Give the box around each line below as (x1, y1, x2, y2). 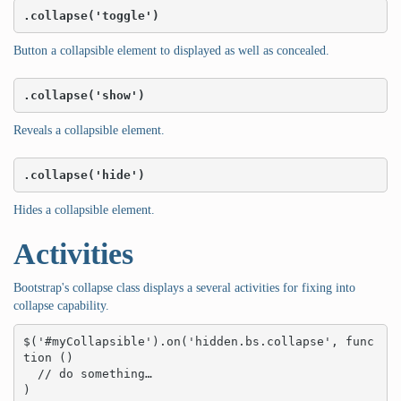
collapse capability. (13, 299, 109, 313)
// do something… (22, 366, 38, 380)
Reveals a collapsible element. (13, 124, 165, 138)
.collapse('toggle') (22, 8, 159, 22)
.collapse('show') (22, 88, 145, 102)
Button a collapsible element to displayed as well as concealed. (13, 44, 329, 58)
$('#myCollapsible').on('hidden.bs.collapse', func (22, 334, 374, 348)
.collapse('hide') (22, 167, 145, 182)
